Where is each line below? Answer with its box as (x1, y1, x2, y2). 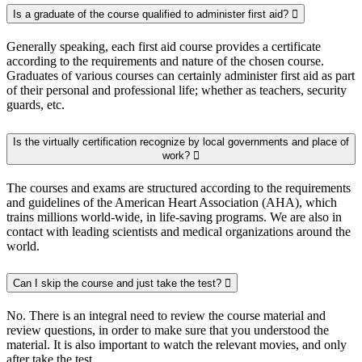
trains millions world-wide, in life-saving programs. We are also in (6, 210, 342, 225)
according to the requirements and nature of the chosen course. (6, 54, 324, 69)
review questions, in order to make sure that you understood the (6, 322, 329, 337)
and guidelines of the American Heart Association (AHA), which (6, 196, 337, 210)
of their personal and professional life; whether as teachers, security (6, 83, 347, 98)
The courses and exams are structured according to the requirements (6, 181, 351, 196)
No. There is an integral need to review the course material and (6, 308, 326, 322)
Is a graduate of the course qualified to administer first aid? (13, 8, 292, 21)
